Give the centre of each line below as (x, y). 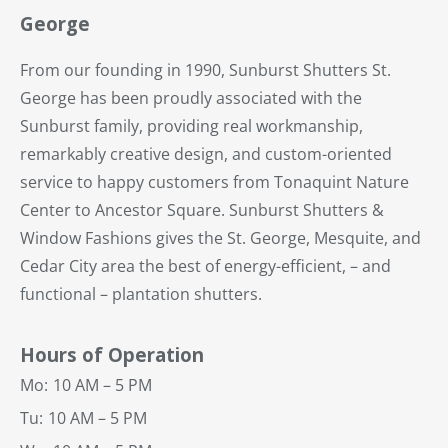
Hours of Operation (112, 355)
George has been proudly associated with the (191, 98)
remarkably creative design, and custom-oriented (206, 154)
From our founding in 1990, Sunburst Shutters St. (205, 70)
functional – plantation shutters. (141, 294)
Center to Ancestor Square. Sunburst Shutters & (202, 210)
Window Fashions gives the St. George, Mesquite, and (220, 238)
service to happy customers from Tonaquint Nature (214, 182)
